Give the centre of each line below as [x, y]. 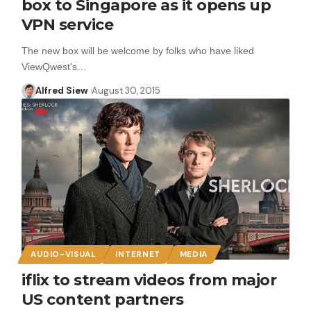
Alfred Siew [62, 90]
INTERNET [138, 254]
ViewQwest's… [54, 66]
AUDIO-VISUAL [64, 254]
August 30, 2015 [126, 90]
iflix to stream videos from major [149, 280]
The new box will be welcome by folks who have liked [137, 50]
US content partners [102, 299]
